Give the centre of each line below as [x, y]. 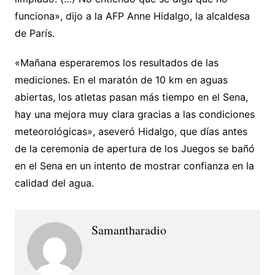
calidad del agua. [54, 183]
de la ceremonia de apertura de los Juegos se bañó [134, 148]
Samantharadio [129, 230]
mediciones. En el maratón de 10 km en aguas [121, 79]
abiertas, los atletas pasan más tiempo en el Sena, [131, 97]
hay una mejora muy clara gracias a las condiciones [134, 114]
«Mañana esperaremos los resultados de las [116, 62]
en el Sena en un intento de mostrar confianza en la [134, 165]
